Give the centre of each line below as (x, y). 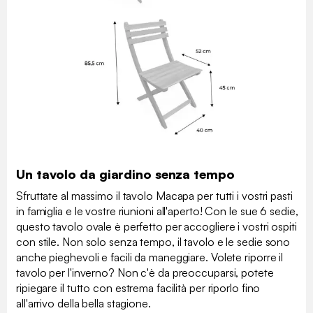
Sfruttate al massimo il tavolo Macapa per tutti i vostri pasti (154, 196)
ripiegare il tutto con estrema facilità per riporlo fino (138, 288)
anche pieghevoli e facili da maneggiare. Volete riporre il (150, 257)
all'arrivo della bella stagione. (83, 304)
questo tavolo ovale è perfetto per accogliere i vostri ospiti (156, 227)
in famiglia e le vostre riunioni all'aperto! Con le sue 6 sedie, (157, 211)
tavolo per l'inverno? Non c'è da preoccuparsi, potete (145, 273)
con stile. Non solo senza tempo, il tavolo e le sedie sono (153, 242)
